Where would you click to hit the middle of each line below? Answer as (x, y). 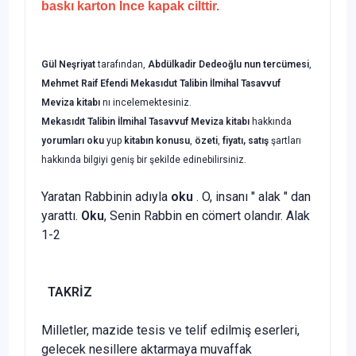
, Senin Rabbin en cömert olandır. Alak (207, 215)
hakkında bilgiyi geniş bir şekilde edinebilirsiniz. (144, 159)
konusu (173, 140)
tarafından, (122, 64)
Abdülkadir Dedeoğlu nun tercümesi (228, 64)
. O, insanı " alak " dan (252, 196)
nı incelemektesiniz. (147, 102)
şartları (285, 140)
